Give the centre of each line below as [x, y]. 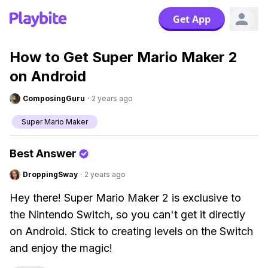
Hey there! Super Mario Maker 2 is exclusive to [125, 198]
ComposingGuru [54, 98]
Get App [192, 19]
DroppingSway [50, 174]
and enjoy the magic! [61, 248]
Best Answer [43, 153]
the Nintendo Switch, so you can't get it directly [127, 214]
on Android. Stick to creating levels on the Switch [131, 231]
